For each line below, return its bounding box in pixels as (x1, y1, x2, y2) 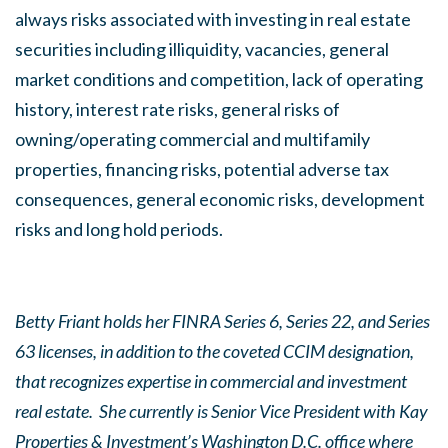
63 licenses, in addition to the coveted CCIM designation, (15, 340, 414, 362)
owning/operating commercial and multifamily (15, 128, 370, 150)
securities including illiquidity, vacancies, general (15, 38, 389, 60)
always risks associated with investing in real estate (15, 8, 411, 30)
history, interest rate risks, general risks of (15, 98, 340, 120)
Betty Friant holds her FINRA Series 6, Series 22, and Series (15, 310, 430, 332)
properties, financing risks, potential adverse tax (15, 158, 389, 180)
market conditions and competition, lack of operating (15, 68, 423, 90)
